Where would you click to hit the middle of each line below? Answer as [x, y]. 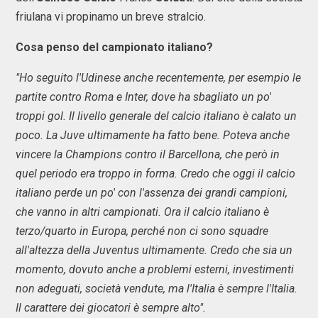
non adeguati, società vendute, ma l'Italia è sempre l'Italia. [157, 289]
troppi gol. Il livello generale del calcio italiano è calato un [156, 116]
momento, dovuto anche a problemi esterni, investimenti [155, 269]
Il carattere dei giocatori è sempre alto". [111, 308]
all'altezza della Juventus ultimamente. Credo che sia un [154, 250]
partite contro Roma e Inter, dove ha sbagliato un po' [143, 97]
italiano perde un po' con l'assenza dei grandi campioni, [152, 193]
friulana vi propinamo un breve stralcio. [111, 17]
